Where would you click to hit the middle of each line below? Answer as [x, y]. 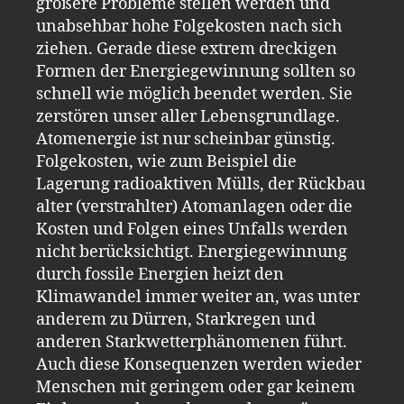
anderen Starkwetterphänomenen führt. [192, 342]
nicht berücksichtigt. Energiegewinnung [192, 252]
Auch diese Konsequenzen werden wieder [199, 365]
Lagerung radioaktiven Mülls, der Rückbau [201, 184]
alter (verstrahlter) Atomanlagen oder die [194, 207]
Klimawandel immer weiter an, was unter [198, 297]
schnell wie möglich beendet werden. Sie [194, 94]
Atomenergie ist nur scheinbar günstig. [186, 139]
